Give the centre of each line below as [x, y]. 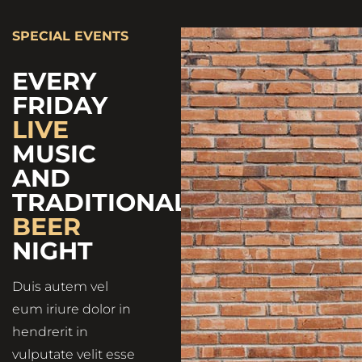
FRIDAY [60, 106]
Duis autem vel [60, 287]
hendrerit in [50, 332]
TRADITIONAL [100, 203]
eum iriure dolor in [72, 309]
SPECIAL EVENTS [70, 36]
